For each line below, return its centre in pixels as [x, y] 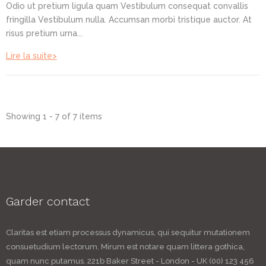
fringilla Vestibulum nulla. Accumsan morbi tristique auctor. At [129, 19]
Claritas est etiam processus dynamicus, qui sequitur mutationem [128, 232]
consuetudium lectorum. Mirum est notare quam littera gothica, [125, 246]
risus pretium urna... [44, 33]
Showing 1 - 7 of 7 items [54, 116]
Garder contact [48, 201]
